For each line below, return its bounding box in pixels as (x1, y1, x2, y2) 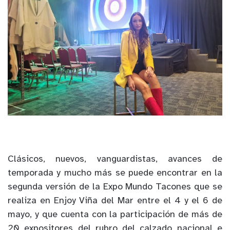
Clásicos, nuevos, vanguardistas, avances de (8, 155, 222, 165)
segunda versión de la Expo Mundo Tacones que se (8, 182, 222, 193)
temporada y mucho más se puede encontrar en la (8, 168, 222, 179)
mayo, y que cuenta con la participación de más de (8, 210, 222, 220)
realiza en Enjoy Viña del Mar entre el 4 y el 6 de (8, 196, 222, 206)
